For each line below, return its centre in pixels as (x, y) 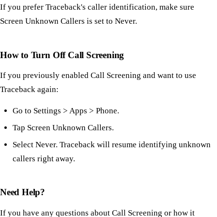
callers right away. (44, 159)
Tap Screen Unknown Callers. (63, 128)
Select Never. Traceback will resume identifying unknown (111, 145)
